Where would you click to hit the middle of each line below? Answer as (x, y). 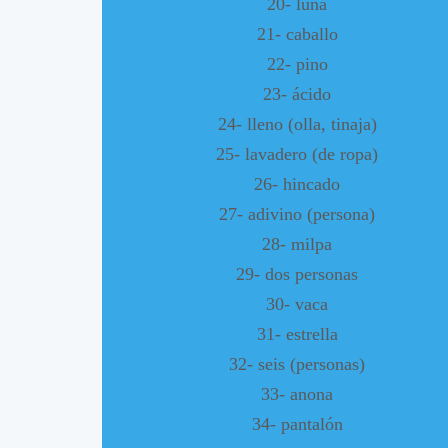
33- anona (297, 393)
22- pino (297, 63)
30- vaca (297, 303)
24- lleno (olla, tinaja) (297, 123)
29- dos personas (297, 273)
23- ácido (297, 93)
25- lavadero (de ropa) (297, 153)
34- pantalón (297, 423)
